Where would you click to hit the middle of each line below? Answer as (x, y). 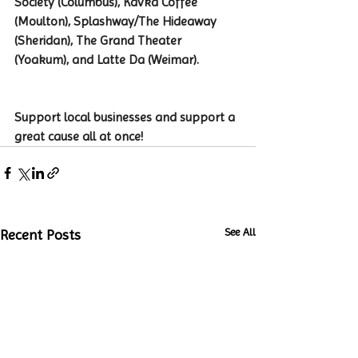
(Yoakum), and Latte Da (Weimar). (107, 59)
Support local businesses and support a (126, 117)
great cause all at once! (79, 136)
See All (240, 231)
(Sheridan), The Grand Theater (99, 40)
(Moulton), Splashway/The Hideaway (117, 21)
